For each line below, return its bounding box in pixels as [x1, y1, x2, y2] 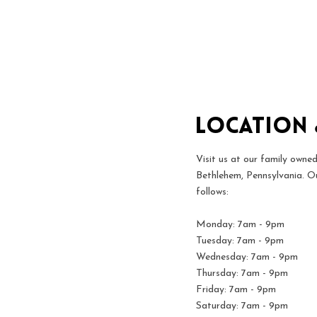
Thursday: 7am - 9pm [196, 268, 288, 279]
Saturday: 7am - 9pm [196, 301, 288, 311]
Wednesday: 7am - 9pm [196, 252, 298, 263]
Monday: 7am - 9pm [196, 219, 284, 230]
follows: [196, 187, 229, 197]
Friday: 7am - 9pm [196, 284, 276, 295]
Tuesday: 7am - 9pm [196, 236, 284, 246]
